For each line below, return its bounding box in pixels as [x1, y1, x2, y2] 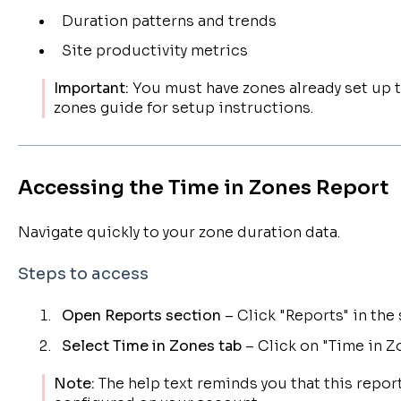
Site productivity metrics [61, 41, 248, 61]
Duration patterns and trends [61, 12, 277, 30]
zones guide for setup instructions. [53, 98, 313, 118]
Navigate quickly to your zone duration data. [17, 222, 340, 242]
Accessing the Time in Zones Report [17, 175, 388, 200]
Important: [53, 79, 129, 98]
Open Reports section [61, 306, 221, 326]
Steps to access [17, 263, 149, 284]
